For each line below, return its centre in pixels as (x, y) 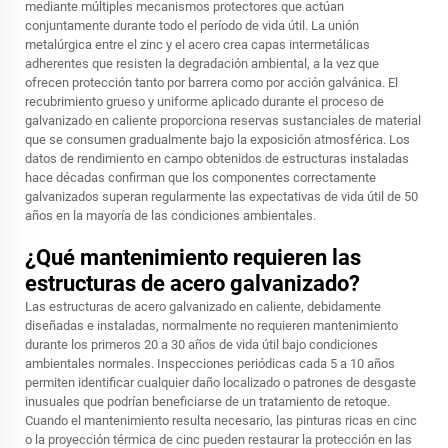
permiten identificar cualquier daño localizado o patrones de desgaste (220, 382)
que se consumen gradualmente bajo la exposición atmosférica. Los (217, 139)
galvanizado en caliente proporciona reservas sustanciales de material (223, 120)
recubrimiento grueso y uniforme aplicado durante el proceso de (204, 101)
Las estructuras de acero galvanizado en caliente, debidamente (203, 306)
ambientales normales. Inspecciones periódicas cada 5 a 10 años (210, 363)
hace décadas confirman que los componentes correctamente (200, 177)
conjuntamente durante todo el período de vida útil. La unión (192, 25)
